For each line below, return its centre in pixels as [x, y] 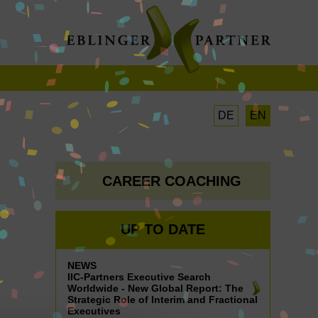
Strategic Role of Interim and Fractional [162, 300]
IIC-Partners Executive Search [139, 277]
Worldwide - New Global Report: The [155, 288]
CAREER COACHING [171, 181]
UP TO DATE [163, 229]
